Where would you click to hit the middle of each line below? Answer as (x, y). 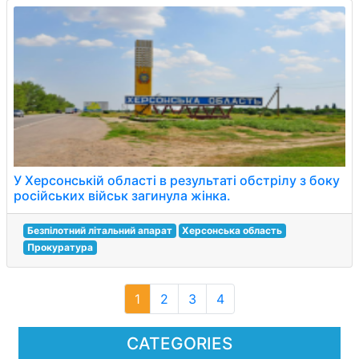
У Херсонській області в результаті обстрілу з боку (177, 180)
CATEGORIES (179, 343)
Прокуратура (60, 247)
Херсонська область (232, 230)
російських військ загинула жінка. (122, 196)
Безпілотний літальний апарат (99, 230)
